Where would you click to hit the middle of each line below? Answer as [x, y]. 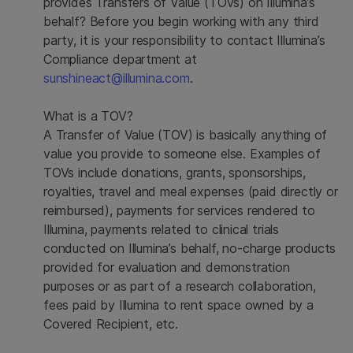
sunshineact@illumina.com [117, 78]
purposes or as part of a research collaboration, [180, 286]
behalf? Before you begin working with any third [181, 21]
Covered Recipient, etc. [111, 324]
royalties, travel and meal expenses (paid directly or [191, 191]
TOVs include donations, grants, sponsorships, [175, 173]
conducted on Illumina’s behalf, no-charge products [190, 248]
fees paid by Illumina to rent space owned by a [178, 305]
